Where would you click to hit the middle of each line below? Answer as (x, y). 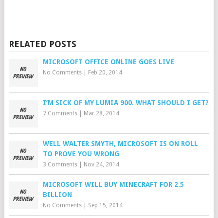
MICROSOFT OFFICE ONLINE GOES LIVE (108, 62)
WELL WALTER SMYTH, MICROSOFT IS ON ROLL (120, 143)
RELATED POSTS (42, 44)
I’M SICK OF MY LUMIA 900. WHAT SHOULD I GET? (126, 102)
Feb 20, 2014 (105, 72)
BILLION (57, 194)
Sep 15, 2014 (105, 205)
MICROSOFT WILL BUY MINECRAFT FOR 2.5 (113, 184)
